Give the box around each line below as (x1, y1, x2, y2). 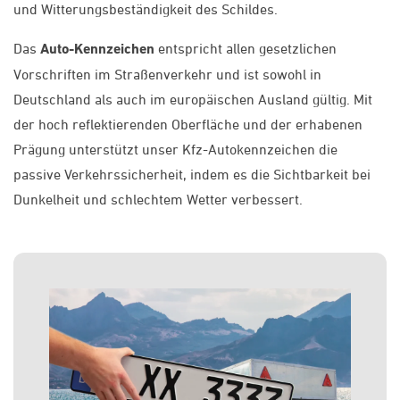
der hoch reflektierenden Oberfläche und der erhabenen (13, 115, 362, 132)
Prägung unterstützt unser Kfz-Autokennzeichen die (13, 140, 337, 157)
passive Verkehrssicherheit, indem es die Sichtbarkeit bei (13, 165, 371, 182)
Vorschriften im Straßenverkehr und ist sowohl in (13, 65, 321, 82)
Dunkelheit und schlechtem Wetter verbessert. (13, 190, 303, 207)
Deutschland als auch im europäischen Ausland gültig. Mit (13, 90, 372, 107)
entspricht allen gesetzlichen (154, 39, 337, 56)
